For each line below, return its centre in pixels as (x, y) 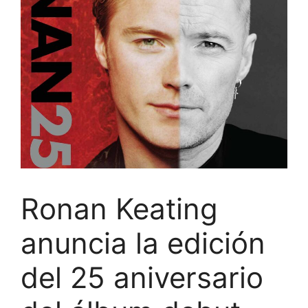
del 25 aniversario (142, 278)
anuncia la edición (143, 243)
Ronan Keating (119, 209)
